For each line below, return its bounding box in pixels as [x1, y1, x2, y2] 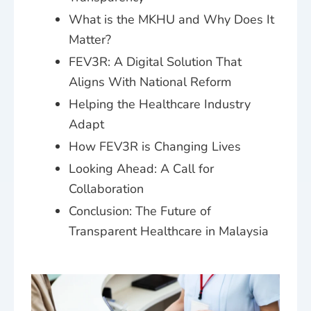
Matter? [69, 31, 111, 49]
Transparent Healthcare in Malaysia [69, 223, 269, 240]
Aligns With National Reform [69, 74, 231, 91]
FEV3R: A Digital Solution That [69, 53, 242, 71]
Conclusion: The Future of [69, 203, 211, 220]
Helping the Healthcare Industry [69, 96, 251, 113]
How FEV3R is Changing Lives [69, 138, 241, 155]
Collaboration [69, 180, 144, 198]
